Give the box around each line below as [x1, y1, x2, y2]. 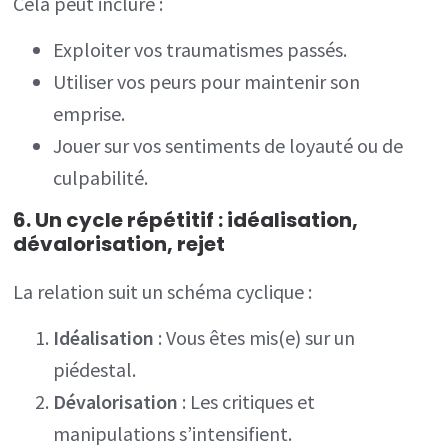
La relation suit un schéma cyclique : [13, 278, 313, 304]
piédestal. [53, 356, 137, 382]
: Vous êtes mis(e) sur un [154, 324, 356, 350]
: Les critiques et [178, 388, 316, 414]
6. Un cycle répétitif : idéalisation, [13, 205, 359, 234]
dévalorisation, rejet [13, 229, 226, 258]
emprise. [53, 101, 126, 127]
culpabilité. [53, 165, 149, 191]
